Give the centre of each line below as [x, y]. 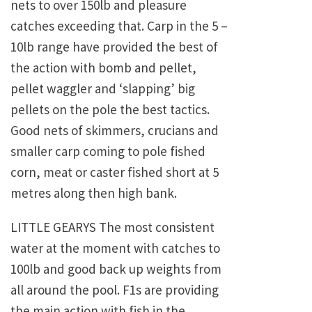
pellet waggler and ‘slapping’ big [103, 89]
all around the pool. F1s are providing [115, 290]
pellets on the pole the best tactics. [110, 110]
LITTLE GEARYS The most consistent [112, 227]
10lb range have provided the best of [114, 47]
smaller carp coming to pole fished [108, 151]
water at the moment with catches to [115, 248]
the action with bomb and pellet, [103, 68]
